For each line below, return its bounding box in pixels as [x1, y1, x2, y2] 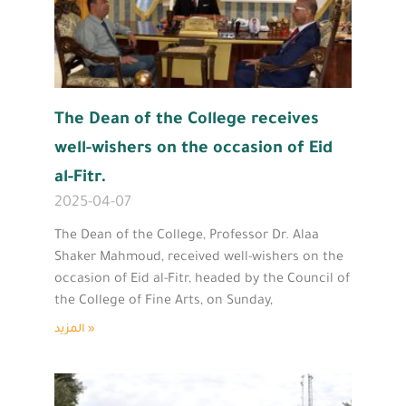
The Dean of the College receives [54, 111, 319, 130]
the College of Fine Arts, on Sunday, [54, 294, 273, 309]
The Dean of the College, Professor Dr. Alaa [54, 228, 319, 244]
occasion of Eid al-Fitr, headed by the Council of [54, 272, 350, 287]
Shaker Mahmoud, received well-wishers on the [54, 250, 343, 266]
